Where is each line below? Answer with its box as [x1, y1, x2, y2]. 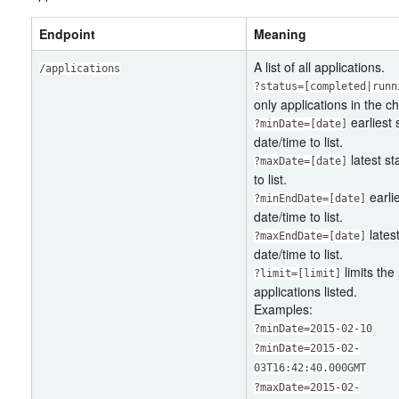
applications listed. [254, 282, 357, 300]
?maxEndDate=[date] [254, 230, 366, 242]
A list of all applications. [254, 58, 385, 76]
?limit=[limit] [254, 267, 341, 280]
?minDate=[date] [254, 118, 347, 130]
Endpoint [39, 25, 95, 43]
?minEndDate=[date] [254, 192, 366, 205]
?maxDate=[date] [254, 155, 347, 167]
